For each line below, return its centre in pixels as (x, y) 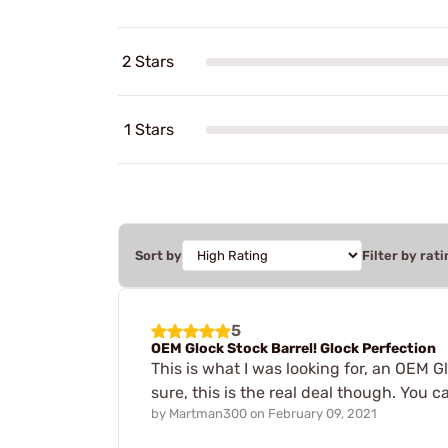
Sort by (158, 255)
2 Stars (148, 61)
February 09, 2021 (322, 413)
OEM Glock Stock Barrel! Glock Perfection (293, 348)
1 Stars (149, 129)
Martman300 (208, 413)
